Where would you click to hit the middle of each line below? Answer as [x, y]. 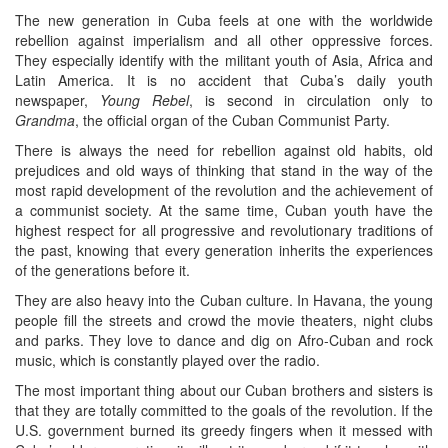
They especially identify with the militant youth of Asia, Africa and [224, 59]
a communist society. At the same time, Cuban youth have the [224, 209]
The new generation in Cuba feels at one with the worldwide [224, 19]
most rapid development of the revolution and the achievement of [224, 189]
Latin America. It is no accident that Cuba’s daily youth [224, 79]
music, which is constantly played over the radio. [167, 359]
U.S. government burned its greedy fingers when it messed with [224, 429]
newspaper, [57, 99]
